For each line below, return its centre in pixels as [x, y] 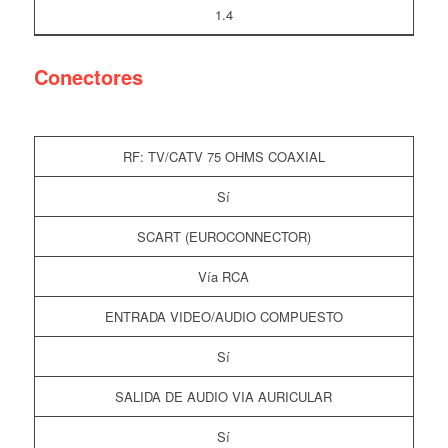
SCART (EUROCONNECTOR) [223, 237]
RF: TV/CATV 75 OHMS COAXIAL [223, 157]
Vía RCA [224, 277]
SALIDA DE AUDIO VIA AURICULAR [224, 397]
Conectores [88, 77]
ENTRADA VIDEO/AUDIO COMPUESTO [223, 317]
